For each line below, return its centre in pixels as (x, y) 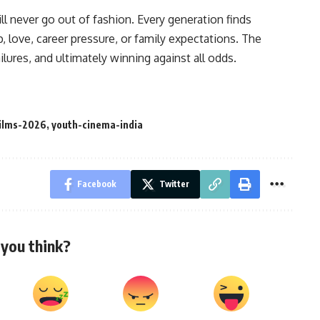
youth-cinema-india (97, 125)
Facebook (96, 184)
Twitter (174, 184)
